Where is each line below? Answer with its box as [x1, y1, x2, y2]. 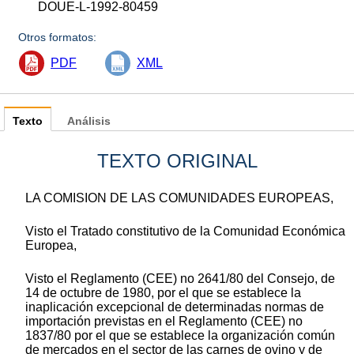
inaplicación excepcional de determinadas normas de [25, 300, 324, 314]
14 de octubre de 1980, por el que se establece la [25, 286, 301, 300]
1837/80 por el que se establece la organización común [25, 329, 335, 343]
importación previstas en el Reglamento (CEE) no [25, 314, 303, 329]
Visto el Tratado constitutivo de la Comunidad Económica [25, 224, 345, 239]
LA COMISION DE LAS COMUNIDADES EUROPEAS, [25, 191, 333, 205]
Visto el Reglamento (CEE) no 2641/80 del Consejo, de [25, 272, 335, 286]
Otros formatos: [18, 31, 97, 44]
